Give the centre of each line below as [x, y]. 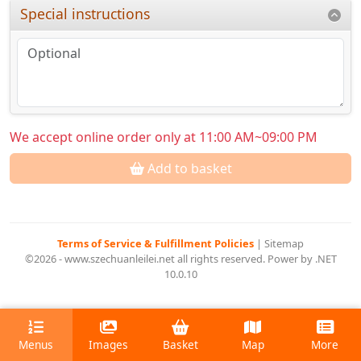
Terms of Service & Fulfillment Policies [157, 244]
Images [108, 345]
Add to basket [188, 169]
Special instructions [85, 14]
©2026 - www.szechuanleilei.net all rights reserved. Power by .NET [180, 259]
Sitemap [284, 244]
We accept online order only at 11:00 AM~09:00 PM [164, 137]
